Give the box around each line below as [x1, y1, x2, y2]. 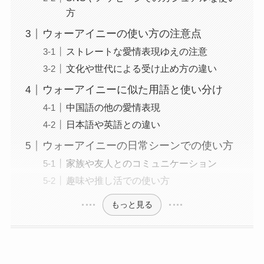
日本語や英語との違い [65, 119, 160, 130]
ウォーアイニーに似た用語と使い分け [42, 84, 223, 96]
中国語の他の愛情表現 [65, 102, 160, 113]
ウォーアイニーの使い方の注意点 [42, 28, 202, 40]
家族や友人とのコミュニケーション [65, 158, 217, 169]
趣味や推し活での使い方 [65, 175, 170, 186]
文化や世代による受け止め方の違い [65, 63, 217, 74]
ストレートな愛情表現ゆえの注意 [65, 46, 207, 57]
